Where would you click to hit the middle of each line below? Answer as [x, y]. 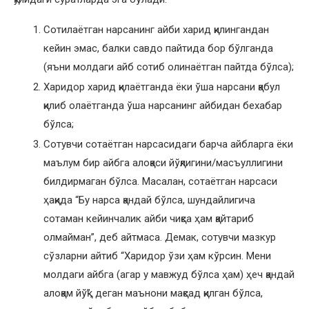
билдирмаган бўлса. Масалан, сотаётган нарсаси [160, 181]
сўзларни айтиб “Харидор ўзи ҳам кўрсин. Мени [157, 256]
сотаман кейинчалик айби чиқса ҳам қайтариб [149, 218]
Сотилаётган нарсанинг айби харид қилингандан [156, 29]
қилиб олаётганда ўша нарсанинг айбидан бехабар [163, 105]
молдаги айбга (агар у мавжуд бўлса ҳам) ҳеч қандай [169, 274]
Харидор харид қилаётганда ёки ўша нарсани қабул [162, 87]
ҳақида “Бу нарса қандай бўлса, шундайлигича [149, 200]
